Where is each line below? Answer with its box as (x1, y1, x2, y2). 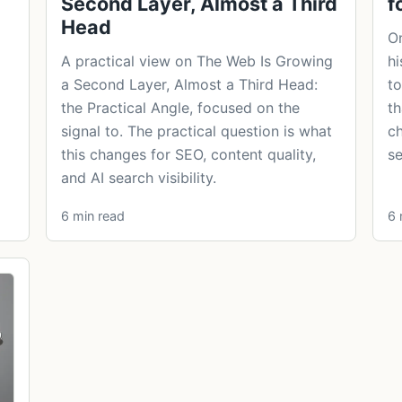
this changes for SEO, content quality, (61, 144, 317, 163)
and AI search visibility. (61, 168, 217, 187)
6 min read (61, 207, 126, 223)
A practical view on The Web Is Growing (61, 51, 334, 70)
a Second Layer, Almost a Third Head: (61, 74, 319, 93)
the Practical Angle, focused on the (61, 98, 301, 117)
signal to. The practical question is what (61, 121, 333, 140)
